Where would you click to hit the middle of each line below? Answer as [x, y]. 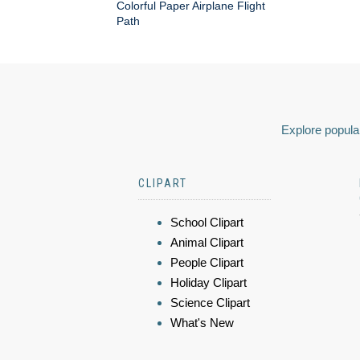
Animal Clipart [207, 242]
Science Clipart [210, 303]
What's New [202, 323]
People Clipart [207, 262]
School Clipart [207, 222]
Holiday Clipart [209, 282]
